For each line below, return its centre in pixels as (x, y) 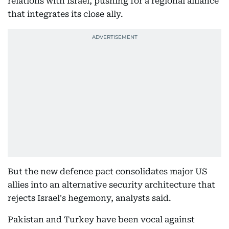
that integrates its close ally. (65, 14)
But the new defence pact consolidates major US (107, 171)
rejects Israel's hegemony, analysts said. (90, 198)
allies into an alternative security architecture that (111, 185)
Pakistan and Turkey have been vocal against (101, 220)
